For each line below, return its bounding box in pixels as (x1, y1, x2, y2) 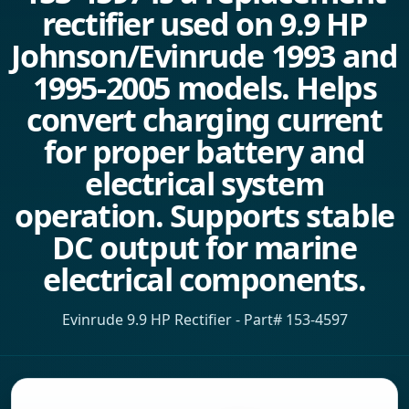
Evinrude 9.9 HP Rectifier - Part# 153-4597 (61, 309, 348, 330)
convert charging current (26, 99, 383, 141)
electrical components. (43, 258, 366, 300)
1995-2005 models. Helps (32, 67, 377, 109)
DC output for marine (52, 226, 357, 268)
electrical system (85, 163, 324, 204)
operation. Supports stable (15, 194, 394, 236)
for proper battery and (44, 131, 365, 173)
